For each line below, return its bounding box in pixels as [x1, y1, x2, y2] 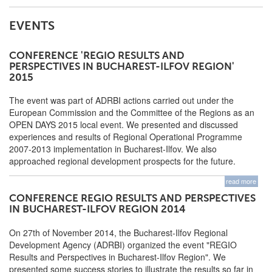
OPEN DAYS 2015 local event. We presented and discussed [9, 118, 238, 131]
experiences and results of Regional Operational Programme [9, 130, 242, 143]
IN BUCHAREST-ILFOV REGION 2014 [9, 203, 186, 216]
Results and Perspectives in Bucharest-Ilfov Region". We [9, 250, 226, 263]
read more [226, 176, 257, 186]
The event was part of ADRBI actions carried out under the [9, 93, 234, 106]
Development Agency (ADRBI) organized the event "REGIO [9, 238, 237, 251]
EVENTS [9, 19, 55, 33]
